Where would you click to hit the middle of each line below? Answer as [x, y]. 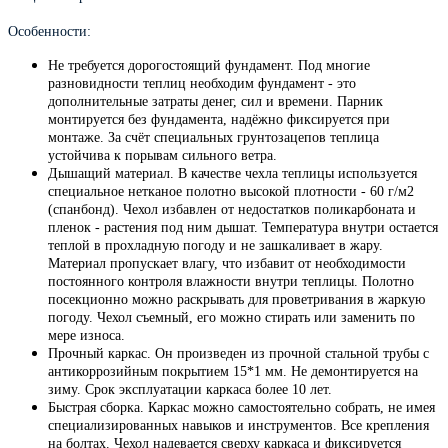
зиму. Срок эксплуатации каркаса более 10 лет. [190, 389]
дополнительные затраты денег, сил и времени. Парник [215, 101]
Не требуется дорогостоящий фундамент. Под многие [209, 65]
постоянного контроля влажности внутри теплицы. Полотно [231, 281]
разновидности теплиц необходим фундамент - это [202, 83]
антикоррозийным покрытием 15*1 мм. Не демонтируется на [233, 371]
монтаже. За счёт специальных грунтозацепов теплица [213, 137]
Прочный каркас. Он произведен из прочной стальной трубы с [238, 353]
